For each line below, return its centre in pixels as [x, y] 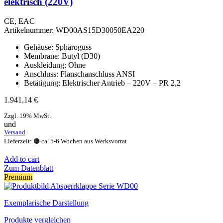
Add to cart [22, 159]
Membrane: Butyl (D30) [62, 56]
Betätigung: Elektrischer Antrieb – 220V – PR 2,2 [102, 83]
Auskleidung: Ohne [55, 65]
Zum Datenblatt [29, 168]
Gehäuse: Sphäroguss [58, 47]
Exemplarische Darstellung [46, 203]
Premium [18, 177]
